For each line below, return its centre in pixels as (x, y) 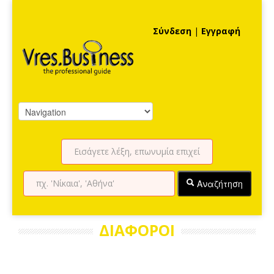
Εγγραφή (220, 31)
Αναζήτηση (218, 183)
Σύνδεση (172, 31)
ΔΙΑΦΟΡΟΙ (137, 230)
